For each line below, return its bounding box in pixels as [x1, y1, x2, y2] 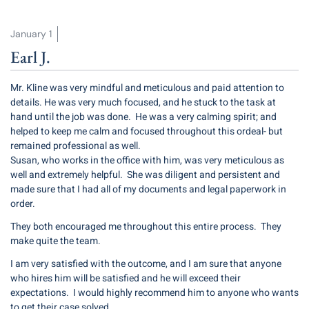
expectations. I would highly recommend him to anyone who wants [10, 286, 299, 300]
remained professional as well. [10, 139, 141, 153]
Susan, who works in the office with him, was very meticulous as [10, 153, 284, 168]
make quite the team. [10, 234, 101, 248]
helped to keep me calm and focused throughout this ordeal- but [10, 124, 283, 139]
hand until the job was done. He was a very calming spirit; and [10, 110, 277, 124]
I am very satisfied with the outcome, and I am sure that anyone [10, 257, 281, 271]
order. [10, 197, 35, 211]
